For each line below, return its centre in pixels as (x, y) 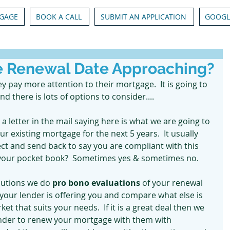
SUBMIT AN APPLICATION (143, 17)
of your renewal (174, 183)
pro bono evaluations (96, 183)
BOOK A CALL (59, 17)
